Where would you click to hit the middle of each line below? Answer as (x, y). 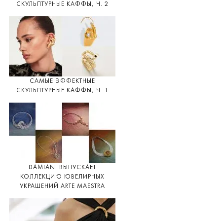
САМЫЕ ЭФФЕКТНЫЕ (62, 81)
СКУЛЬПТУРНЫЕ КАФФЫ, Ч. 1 (62, 91)
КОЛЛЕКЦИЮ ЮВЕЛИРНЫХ (62, 177)
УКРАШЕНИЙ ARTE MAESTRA (62, 186)
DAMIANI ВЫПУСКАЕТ (62, 168)
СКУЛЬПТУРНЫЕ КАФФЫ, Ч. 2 (62, 4)
